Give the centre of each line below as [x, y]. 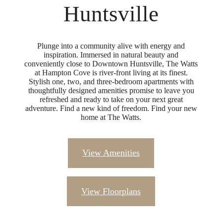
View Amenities [111, 153]
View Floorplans [111, 191]
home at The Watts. [111, 117]
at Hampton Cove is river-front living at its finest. [111, 73]
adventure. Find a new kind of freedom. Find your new [111, 109]
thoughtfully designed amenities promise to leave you [111, 91]
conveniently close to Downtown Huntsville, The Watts [111, 64]
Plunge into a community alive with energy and [111, 46]
